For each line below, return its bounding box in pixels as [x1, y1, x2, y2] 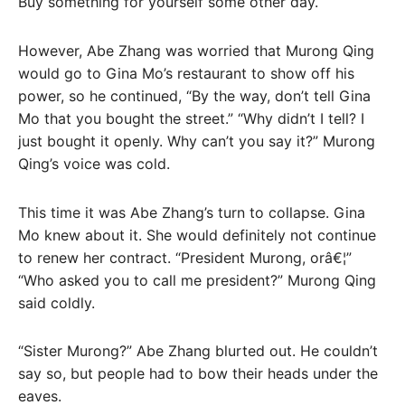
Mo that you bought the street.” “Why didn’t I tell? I [18, 108, 364, 127]
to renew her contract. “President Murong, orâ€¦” [18, 248, 352, 267]
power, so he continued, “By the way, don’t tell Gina [18, 86, 371, 105]
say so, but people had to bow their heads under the [18, 364, 378, 383]
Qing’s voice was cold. [18, 154, 170, 173]
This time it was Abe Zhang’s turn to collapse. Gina [18, 202, 365, 221]
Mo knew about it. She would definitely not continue [18, 225, 376, 244]
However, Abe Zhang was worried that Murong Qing [18, 41, 374, 60]
